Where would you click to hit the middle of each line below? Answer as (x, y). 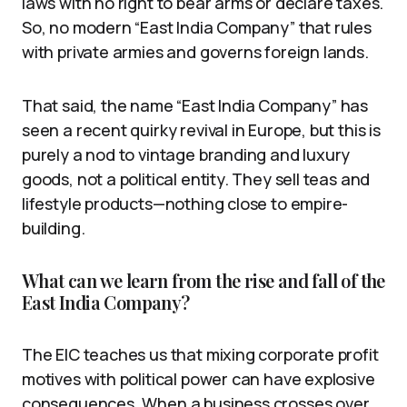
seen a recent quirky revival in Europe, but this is (201, 129)
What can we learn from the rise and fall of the (203, 280)
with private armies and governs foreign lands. (195, 51)
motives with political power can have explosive (199, 378)
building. (54, 228)
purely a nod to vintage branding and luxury (186, 154)
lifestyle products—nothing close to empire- (185, 203)
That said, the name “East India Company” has (195, 105)
